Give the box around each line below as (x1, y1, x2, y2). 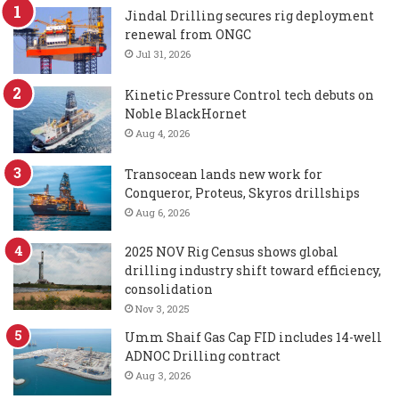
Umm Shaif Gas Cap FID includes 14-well (125, 329, 382, 346)
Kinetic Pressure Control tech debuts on (125, 86, 374, 104)
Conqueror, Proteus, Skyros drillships (125, 184, 360, 202)
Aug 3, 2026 (135, 369, 191, 382)
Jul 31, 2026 (135, 47, 191, 61)
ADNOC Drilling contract (125, 347, 281, 364)
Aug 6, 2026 (135, 206, 190, 220)
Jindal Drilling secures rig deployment (125, 7, 374, 25)
